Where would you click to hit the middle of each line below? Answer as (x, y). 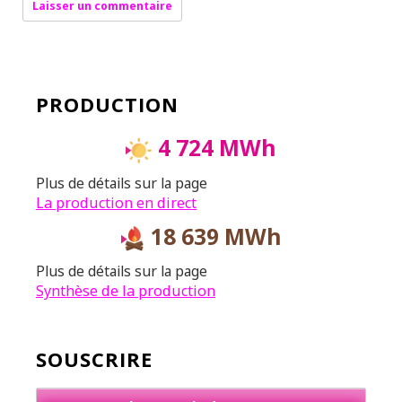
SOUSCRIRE (94, 358)
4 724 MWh (214, 148)
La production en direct (116, 202)
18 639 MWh (213, 236)
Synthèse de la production (126, 291)
